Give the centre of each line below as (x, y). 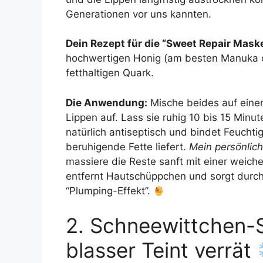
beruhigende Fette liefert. (127, 146)
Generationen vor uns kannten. (139, 14)
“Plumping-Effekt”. (109, 190)
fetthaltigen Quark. (110, 73)
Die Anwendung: (107, 102)
